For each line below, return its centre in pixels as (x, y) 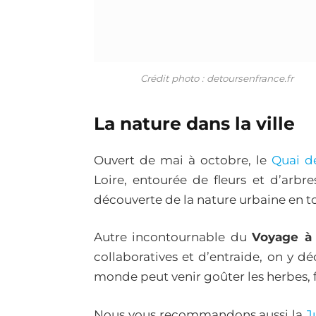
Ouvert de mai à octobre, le (183, 160)
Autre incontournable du (173, 237)
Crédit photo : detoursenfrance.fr (217, 78)
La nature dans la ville (194, 124)
